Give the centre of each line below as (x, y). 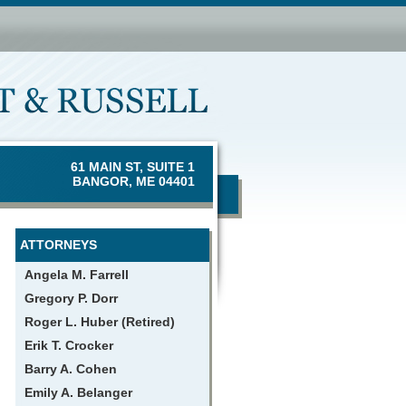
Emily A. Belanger (78, 392)
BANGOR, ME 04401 (133, 181)
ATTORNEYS (58, 245)
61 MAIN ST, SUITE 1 (132, 167)
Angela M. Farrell (76, 275)
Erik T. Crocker (68, 345)
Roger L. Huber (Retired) (99, 322)
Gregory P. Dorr (71, 298)
